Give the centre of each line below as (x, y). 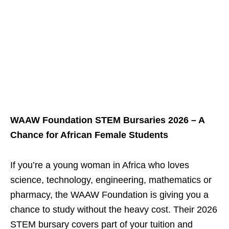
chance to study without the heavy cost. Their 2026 (114, 210)
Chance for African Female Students (89, 135)
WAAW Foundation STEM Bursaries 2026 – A (107, 120)
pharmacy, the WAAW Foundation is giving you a (109, 195)
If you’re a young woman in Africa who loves (100, 165)
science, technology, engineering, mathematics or (111, 180)
